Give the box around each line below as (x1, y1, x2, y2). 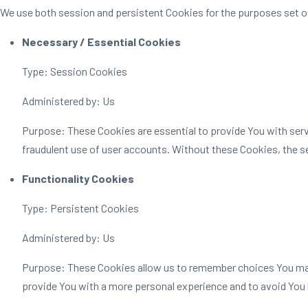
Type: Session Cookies (22, 65, 127, 78)
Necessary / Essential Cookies (22, 35, 181, 48)
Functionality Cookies (22, 172, 134, 185)
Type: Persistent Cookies (22, 201, 139, 214)
